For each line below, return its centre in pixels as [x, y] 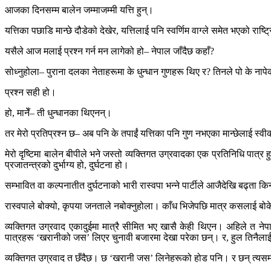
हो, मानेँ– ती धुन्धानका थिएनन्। [58, 113]
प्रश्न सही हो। [31, 93]
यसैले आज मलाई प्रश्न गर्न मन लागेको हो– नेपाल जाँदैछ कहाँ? [109, 51]
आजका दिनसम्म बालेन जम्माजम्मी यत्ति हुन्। [79, 10]
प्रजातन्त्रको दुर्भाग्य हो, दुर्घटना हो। [67, 165]
